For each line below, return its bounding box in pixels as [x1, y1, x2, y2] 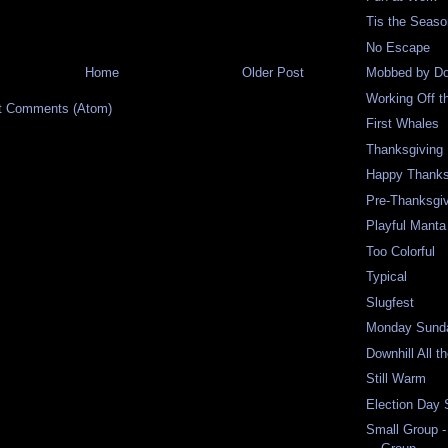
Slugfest [366, 294, 415, 310]
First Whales [366, 116, 440, 132]
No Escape [366, 39, 431, 55]
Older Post [242, 64, 304, 80]
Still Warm [366, 371, 427, 387]
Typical [366, 269, 408, 285]
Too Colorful [366, 243, 436, 259]
